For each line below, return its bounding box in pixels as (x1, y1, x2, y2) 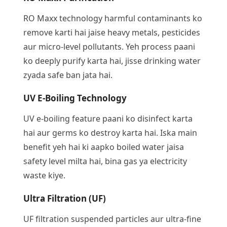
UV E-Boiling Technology (23, 92, 127, 104)
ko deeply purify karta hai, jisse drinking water (23, 55, 201, 66)
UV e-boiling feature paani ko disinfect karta (23, 113, 193, 124)
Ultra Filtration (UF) (23, 193, 106, 204)
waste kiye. (23, 170, 65, 181)
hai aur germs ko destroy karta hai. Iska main (23, 127, 197, 138)
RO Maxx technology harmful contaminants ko (23, 13, 202, 24)
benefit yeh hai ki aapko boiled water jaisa (23, 141, 184, 153)
